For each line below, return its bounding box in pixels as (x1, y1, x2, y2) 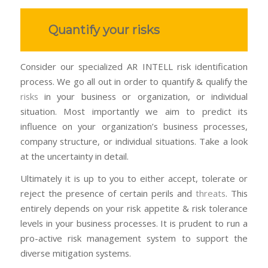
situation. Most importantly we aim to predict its (20, 105, 248, 117)
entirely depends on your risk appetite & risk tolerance (20, 202, 248, 215)
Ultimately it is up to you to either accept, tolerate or (20, 172, 248, 185)
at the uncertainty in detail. (20, 150, 129, 162)
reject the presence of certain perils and (20, 187, 196, 200)
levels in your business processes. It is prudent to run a (20, 217, 248, 230)
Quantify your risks (48, 22, 160, 37)
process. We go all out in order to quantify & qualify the (20, 75, 248, 87)
